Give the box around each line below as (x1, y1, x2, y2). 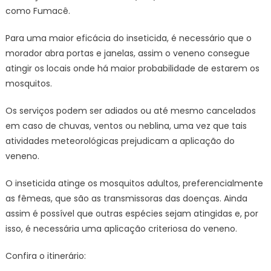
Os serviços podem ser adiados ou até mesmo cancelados (5, 105, 256, 117)
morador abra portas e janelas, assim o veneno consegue (5, 47, 250, 59)
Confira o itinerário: (5, 250, 86, 262)
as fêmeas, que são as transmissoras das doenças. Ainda (5, 192, 247, 204)
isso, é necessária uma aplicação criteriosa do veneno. (5, 223, 237, 235)
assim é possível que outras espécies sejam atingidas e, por (5, 207, 258, 220)
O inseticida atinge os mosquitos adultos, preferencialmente (5, 177, 263, 189)
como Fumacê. (5, 5, 70, 17)
